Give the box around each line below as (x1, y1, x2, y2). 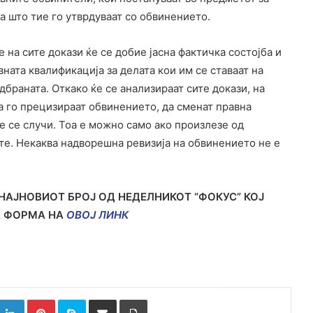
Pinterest (54, 293, 94, 305)
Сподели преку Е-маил (115, 293, 139, 305)
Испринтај (146, 293, 192, 305)
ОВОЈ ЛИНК (66, 208, 129, 222)
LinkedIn (23, 293, 60, 305)
